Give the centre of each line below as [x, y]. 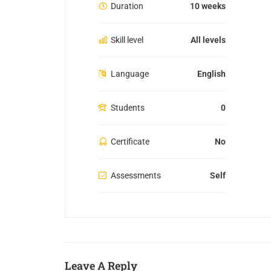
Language [130, 73]
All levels [208, 40]
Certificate [130, 141]
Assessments [136, 175]
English [211, 73]
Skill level [127, 40]
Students [128, 107]
